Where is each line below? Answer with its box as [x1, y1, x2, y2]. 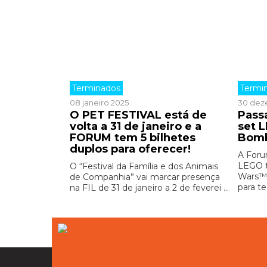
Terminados [72, 83, 120, 94]
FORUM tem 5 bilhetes [70, 131, 195, 144]
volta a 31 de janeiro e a [70, 120, 201, 133]
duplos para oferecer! [70, 142, 191, 156]
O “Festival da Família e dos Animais [70, 161, 218, 172]
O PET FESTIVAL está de [70, 108, 207, 122]
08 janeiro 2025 [70, 98, 129, 107]
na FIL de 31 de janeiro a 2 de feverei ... [70, 182, 229, 193]
